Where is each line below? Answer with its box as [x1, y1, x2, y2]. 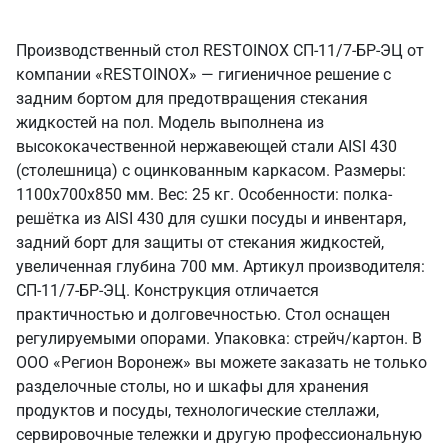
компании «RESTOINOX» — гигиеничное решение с [16, 65, 391, 84]
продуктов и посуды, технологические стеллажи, [16, 401, 379, 420]
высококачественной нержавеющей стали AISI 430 [16, 137, 397, 156]
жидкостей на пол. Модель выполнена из [16, 113, 324, 132]
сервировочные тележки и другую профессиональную [16, 425, 422, 444]
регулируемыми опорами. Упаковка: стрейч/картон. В [16, 329, 422, 348]
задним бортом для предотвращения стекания [16, 89, 368, 108]
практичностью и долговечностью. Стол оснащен [16, 305, 390, 324]
